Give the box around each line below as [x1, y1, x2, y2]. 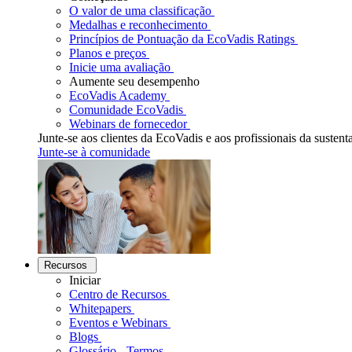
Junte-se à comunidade [38, 145, 150, 159]
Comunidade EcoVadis [69, 103, 183, 116]
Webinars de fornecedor [69, 117, 187, 130]
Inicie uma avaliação [69, 60, 170, 74]
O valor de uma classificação [69, 4, 211, 17]
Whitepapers [69, 302, 131, 315]
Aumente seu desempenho [69, 75, 200, 88]
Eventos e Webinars [69, 316, 167, 329]
